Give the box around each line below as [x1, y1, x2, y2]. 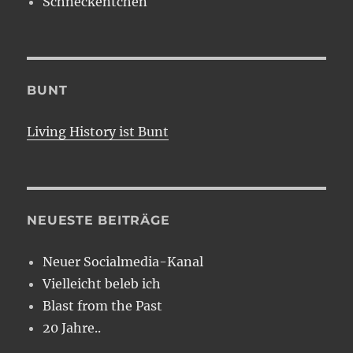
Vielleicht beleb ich [43, 275, 162, 292]
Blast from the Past [43, 297, 163, 314]
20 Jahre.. [43, 319, 102, 336]
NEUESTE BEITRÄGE [27, 212, 170, 228]
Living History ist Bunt [27, 123, 169, 139]
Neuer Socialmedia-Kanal [43, 253, 204, 269]
